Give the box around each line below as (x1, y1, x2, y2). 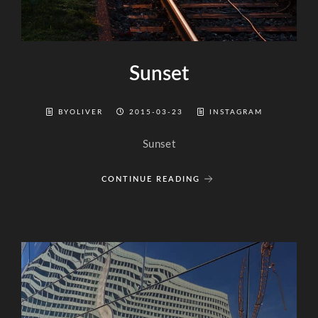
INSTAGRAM (209, 109, 263, 116)
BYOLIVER (58, 109, 106, 116)
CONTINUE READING (101, 175, 200, 183)
